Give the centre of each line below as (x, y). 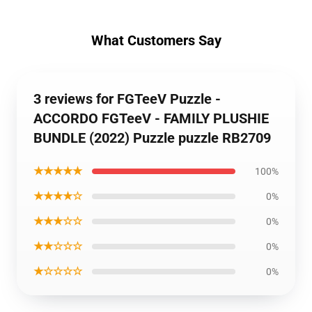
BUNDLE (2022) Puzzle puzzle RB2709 (152, 138)
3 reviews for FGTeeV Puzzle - (127, 99)
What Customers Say (156, 40)
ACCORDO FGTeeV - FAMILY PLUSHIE (151, 118)
